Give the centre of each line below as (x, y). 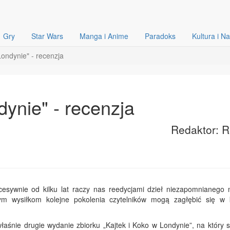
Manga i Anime (104, 36)
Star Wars (47, 36)
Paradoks (160, 36)
